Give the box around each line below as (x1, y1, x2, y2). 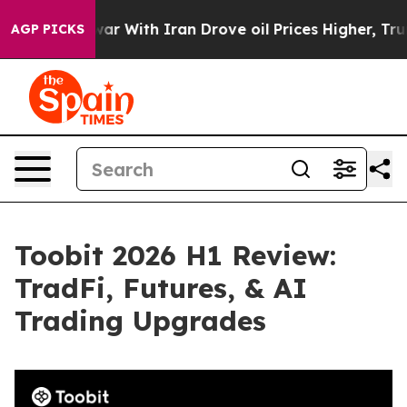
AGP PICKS (11, 21, 84, 37)
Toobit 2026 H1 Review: (15, 238, 336, 273)
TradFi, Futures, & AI (15, 271, 307, 305)
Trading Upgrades (15, 303, 266, 338)
